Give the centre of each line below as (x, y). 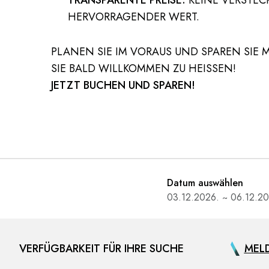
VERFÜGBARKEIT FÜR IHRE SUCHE (101, 249)
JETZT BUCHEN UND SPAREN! (123, 85)
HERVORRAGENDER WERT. (133, 17)
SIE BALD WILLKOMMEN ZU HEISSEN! (142, 68)
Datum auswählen (205, 183)
